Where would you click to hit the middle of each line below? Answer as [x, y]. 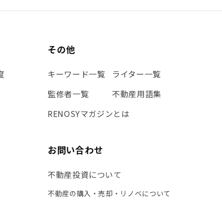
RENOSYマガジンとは [89, 113]
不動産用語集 [137, 94]
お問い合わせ [76, 150]
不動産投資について [85, 174]
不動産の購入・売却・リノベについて [109, 193]
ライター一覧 [137, 74]
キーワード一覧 [77, 74]
